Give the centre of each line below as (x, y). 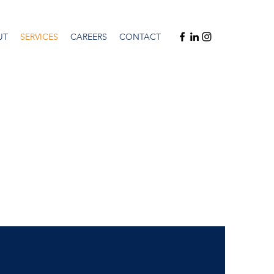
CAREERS (89, 37)
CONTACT (140, 37)
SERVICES (39, 37)
